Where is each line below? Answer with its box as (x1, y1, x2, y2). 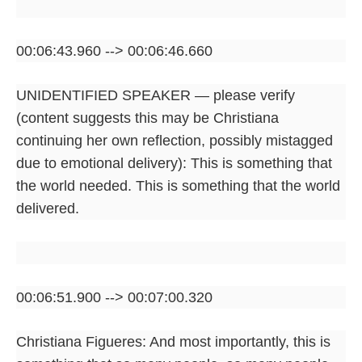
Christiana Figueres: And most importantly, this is (16, 333, 330, 350)
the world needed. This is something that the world (16, 177, 340, 194)
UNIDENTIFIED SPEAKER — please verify (16, 86, 295, 103)
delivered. (16, 200, 79, 217)
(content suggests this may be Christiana (16, 109, 279, 126)
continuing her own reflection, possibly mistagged (16, 132, 333, 149)
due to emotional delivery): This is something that (16, 154, 332, 171)
